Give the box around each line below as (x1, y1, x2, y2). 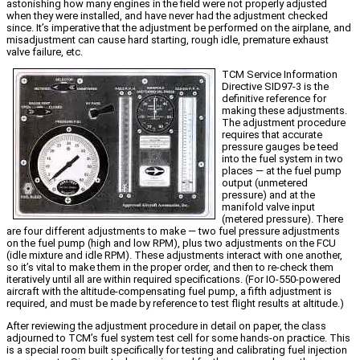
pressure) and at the (222, 188, 315, 201)
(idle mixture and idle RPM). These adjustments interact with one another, (6, 248, 342, 261)
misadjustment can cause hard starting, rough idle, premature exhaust (6, 33, 329, 46)
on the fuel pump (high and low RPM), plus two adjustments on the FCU (6, 236, 336, 249)
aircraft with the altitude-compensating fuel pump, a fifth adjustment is (6, 284, 332, 297)
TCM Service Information (222, 67, 337, 80)
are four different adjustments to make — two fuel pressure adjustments (6, 224, 340, 237)
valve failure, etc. (6, 45, 83, 58)
